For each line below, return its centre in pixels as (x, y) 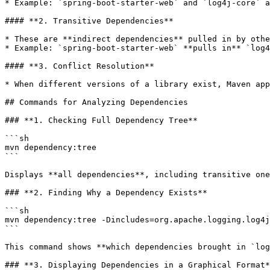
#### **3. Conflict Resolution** (80, 66)
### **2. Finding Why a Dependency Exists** (106, 193)
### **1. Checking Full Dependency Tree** (101, 120)
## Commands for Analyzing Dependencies (96, 102)
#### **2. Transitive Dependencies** (89, 21)
